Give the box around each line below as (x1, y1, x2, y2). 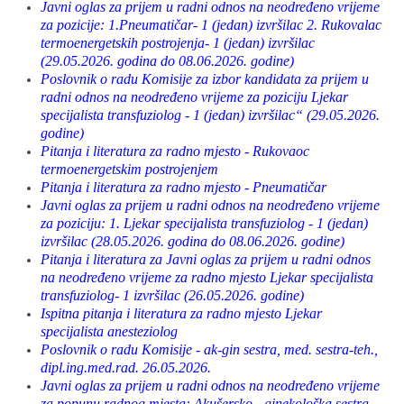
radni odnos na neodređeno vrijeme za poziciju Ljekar (41, 89, 348, 105)
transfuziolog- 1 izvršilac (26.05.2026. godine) (41, 288, 304, 303)
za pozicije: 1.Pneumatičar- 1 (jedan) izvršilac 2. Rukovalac (41, 17, 381, 32)
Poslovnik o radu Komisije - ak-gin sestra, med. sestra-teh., (41, 342, 378, 357)
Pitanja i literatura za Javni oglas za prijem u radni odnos (41, 252, 371, 267)
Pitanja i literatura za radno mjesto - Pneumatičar (41, 179, 326, 195)
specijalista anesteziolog (41, 324, 178, 339)
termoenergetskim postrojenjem (41, 161, 218, 177)
